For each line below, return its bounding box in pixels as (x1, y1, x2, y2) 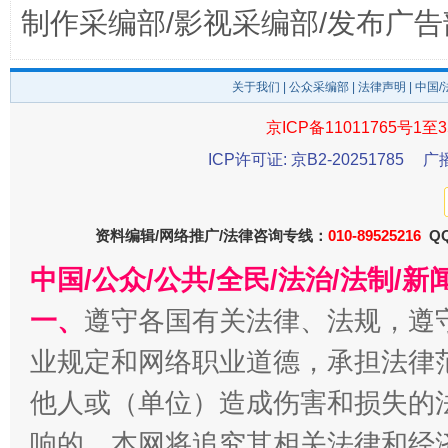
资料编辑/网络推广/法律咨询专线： (95, 227, 328, 244)
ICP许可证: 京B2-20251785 (208, 151, 404, 168)
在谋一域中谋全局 (111, 218, 224, 234)
